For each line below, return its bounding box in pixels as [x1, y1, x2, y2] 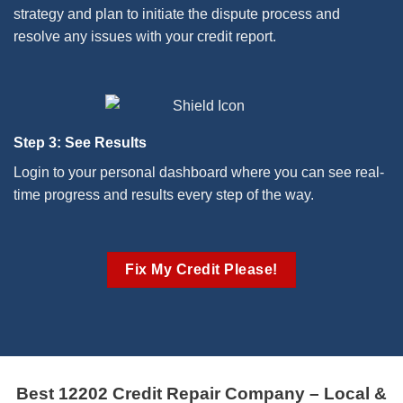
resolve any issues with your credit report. [13, 29, 276, 45]
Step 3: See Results [13, 135, 147, 151]
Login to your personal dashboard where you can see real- [13, 165, 384, 181]
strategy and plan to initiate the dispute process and [13, 6, 340, 22]
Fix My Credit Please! [125, 262, 278, 278]
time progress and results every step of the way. [13, 187, 314, 203]
